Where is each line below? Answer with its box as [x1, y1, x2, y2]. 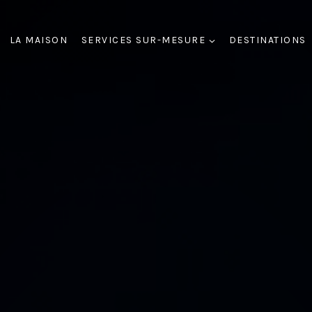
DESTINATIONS [228, 34, 306, 47]
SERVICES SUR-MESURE [81, 34, 206, 47]
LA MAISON [9, 34, 68, 47]
